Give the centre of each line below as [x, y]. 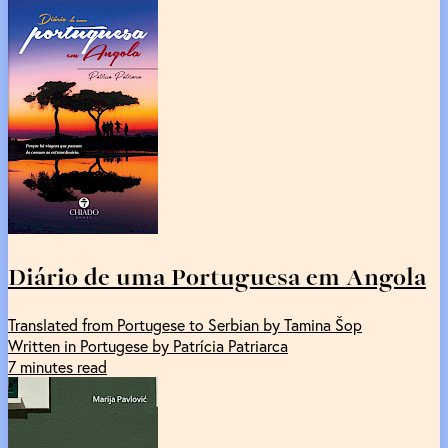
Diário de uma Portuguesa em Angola [217, 275]
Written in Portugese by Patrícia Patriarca [148, 345]
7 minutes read [57, 366]
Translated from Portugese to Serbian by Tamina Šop [185, 324]
